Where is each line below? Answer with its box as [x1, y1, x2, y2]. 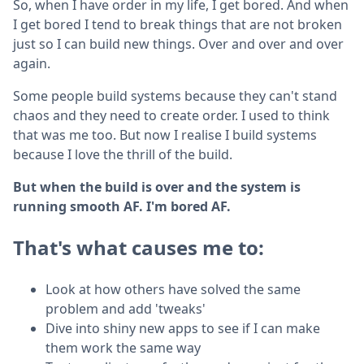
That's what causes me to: [13, 233, 264, 261]
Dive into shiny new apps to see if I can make [45, 318, 320, 337]
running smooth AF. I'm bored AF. [13, 197, 231, 215]
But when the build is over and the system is [13, 177, 301, 196]
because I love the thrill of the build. [13, 145, 232, 163]
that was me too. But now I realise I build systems [13, 125, 317, 144]
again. [13, 54, 50, 72]
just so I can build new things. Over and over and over [13, 34, 344, 53]
